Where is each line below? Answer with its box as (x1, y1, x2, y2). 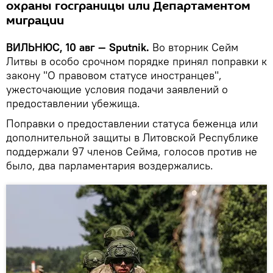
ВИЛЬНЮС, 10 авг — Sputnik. (6, 40, 149, 54)
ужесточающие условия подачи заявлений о (6, 82, 228, 96)
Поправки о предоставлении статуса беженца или (6, 116, 258, 130)
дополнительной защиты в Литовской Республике (6, 130, 258, 144)
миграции (6, 12, 64, 29)
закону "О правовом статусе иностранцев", (6, 68, 222, 82)
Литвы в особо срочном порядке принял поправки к (6, 54, 267, 68)
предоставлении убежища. (6, 96, 140, 110)
